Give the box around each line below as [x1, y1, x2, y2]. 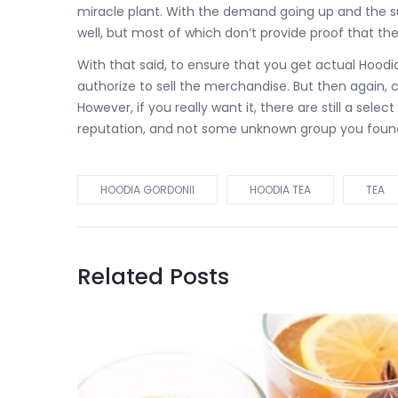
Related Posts [77, 261, 229, 292]
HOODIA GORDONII [100, 182, 195, 197]
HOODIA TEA [250, 182, 311, 197]
